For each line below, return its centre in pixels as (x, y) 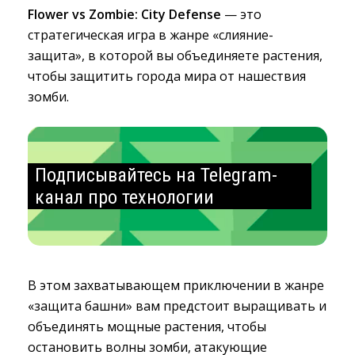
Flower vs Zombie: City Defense (126, 14)
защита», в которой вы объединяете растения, (175, 55)
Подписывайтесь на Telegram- (156, 175)
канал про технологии (124, 197)
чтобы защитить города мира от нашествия (167, 76)
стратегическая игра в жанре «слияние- (151, 35)
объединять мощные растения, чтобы (147, 326)
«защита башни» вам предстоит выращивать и (177, 306)
